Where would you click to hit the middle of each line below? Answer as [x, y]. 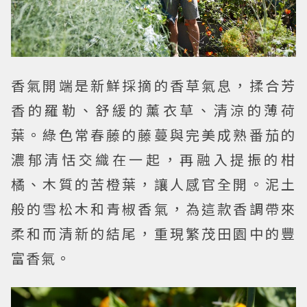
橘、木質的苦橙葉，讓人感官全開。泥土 [153, 184]
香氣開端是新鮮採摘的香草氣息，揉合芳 [153, 86]
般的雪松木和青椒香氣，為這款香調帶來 [153, 209]
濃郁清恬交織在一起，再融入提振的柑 [153, 160]
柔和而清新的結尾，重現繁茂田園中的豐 [153, 234]
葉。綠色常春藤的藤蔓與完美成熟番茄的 [153, 135]
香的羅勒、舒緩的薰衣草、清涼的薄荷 [153, 110]
